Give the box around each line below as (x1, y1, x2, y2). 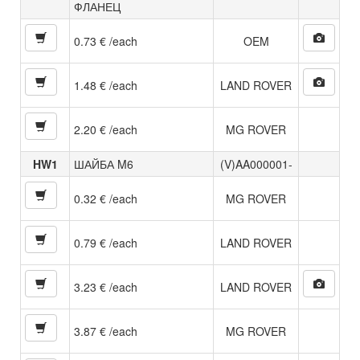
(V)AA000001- (219, 155, 292, 172)
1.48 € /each (74, 76, 137, 93)
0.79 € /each (74, 234, 137, 251)
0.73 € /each (74, 32, 137, 49)
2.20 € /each (74, 121, 137, 137)
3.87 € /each (74, 322, 137, 339)
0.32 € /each (74, 190, 137, 207)
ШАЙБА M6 (74, 155, 133, 172)
